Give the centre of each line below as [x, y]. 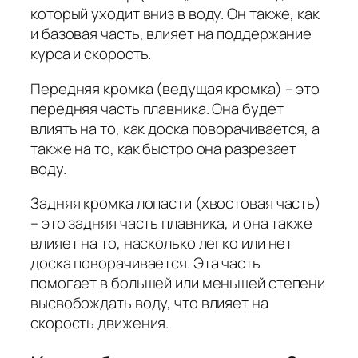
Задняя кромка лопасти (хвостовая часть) [176, 203]
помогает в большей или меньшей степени [178, 283]
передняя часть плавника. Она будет [157, 108]
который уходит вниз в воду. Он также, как [175, 14]
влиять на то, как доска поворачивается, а [175, 128]
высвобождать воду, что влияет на [149, 303]
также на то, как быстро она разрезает [164, 148]
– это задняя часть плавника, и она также [171, 223]
